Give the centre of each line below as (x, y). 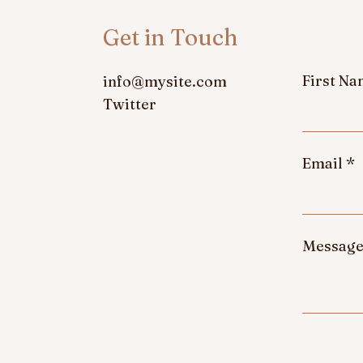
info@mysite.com (165, 81)
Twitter (130, 104)
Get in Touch (171, 37)
